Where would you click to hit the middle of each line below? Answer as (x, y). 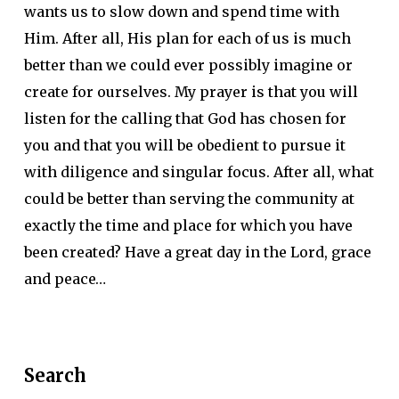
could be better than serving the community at (189, 199)
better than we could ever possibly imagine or (188, 65)
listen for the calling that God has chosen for (185, 118)
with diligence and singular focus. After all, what (199, 172)
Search (55, 375)
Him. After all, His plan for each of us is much (187, 38)
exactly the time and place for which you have (188, 225)
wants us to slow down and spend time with (181, 12)
